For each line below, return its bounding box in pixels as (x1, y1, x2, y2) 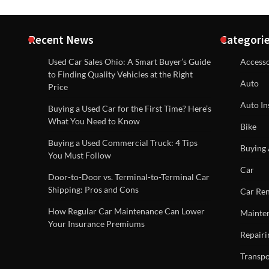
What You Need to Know (48, 116, 140, 126)
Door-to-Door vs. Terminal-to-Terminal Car (48, 172, 210, 182)
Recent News (28, 32, 94, 47)
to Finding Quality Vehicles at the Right (48, 69, 193, 79)
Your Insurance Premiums (48, 219, 145, 229)
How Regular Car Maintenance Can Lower (48, 206, 205, 216)
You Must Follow (48, 150, 111, 160)
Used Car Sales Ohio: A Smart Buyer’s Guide (48, 56, 211, 67)
